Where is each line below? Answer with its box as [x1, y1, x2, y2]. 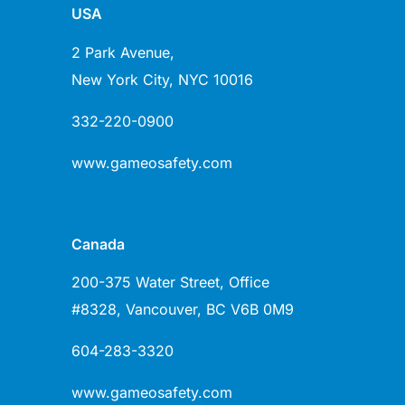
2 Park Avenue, [71, 42, 174, 61]
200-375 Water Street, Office [71, 273, 269, 292]
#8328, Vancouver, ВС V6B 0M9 [71, 300, 294, 319]
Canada [71, 234, 125, 253]
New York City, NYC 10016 [71, 70, 253, 89]
